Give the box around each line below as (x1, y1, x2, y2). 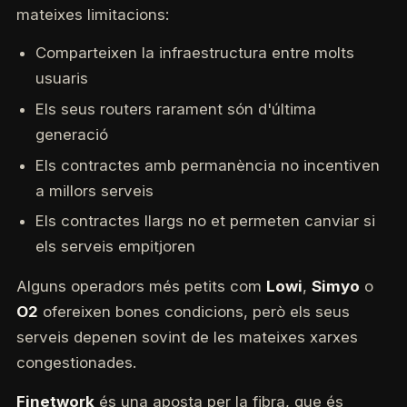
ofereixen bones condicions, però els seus (37, 303, 350, 322)
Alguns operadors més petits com (15, 277, 266, 296)
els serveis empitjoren (35, 237, 195, 256)
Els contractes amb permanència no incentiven (35, 155, 380, 174)
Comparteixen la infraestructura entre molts (35, 44, 354, 63)
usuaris (35, 69, 88, 88)
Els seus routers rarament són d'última (35, 99, 316, 118)
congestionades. (15, 353, 136, 372)
